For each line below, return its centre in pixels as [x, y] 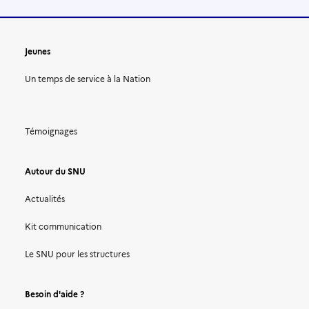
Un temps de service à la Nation [88, 79]
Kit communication [63, 227]
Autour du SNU [55, 171]
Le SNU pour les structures [77, 254]
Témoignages [51, 131]
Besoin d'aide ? [54, 294]
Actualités [45, 199]
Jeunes [38, 51]
